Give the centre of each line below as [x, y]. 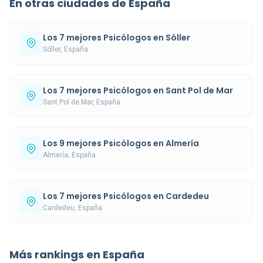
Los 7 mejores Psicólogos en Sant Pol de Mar [138, 90]
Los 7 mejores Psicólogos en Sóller [117, 37]
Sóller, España [65, 49]
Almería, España [69, 155]
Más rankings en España [77, 254]
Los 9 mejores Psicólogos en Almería [121, 143]
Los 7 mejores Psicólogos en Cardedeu [126, 196]
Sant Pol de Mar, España [82, 102]
